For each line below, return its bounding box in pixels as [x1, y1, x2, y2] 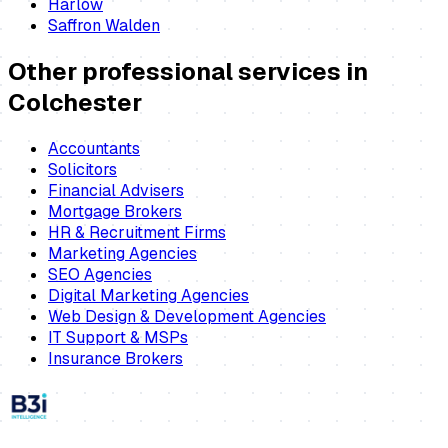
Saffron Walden [48, 15, 160, 37]
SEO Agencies [48, 263, 152, 285]
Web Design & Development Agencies [48, 305, 326, 327]
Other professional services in [8, 56, 368, 88]
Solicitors [48, 158, 117, 180]
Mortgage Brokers [48, 200, 182, 222]
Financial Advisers [48, 179, 184, 201]
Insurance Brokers [48, 347, 183, 369]
